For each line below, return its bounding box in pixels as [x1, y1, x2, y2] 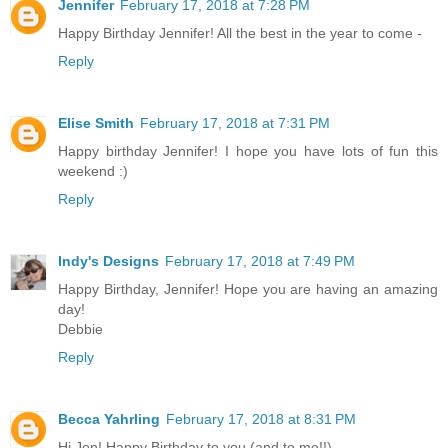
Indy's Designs [58, 252, 159, 269]
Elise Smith [58, 114, 134, 131]
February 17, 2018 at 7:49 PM [165, 252, 355, 269]
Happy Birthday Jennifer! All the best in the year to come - [58, 24, 422, 41]
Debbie [58, 320, 103, 337]
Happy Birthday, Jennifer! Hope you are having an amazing [58, 280, 438, 297]
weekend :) [58, 162, 128, 179]
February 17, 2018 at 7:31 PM [140, 114, 330, 131]
